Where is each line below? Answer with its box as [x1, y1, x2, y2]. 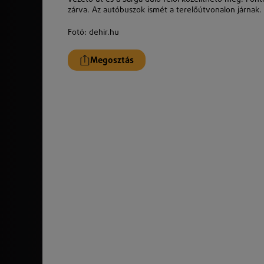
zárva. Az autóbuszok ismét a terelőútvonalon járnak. [68, 6, 262, 15]
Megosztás [90, 55, 134, 65]
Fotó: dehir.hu [68, 28, 119, 37]
